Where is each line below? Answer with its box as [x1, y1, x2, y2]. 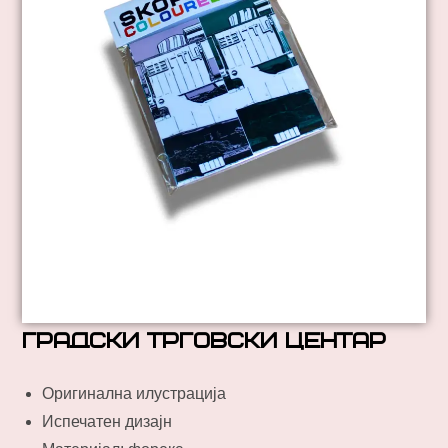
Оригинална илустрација [42, 384, 227, 402]
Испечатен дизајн [42, 412, 173, 430]
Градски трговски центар [22, 328, 387, 354]
